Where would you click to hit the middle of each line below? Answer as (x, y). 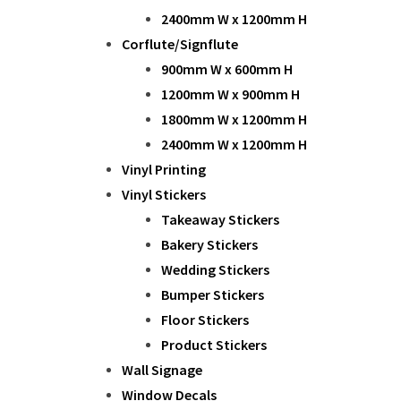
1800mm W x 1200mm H (234, 119)
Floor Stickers (205, 319)
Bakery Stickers (209, 244)
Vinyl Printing (164, 169)
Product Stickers (214, 344)
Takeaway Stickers (220, 219)
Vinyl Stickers (164, 194)
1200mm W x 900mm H (230, 94)
